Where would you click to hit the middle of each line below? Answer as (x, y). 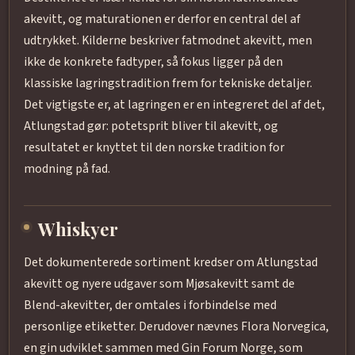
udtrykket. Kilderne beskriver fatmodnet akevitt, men (168, 41)
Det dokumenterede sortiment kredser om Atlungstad (170, 263)
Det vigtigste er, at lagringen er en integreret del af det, (174, 105)
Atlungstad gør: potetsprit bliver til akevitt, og (151, 126)
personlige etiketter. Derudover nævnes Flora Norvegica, (176, 327)
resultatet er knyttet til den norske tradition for (154, 148)
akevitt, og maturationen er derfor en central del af (162, 19)
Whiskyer (78, 229)
